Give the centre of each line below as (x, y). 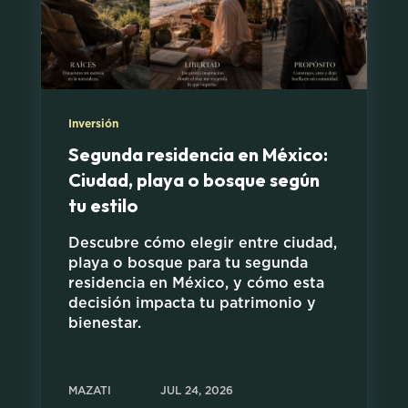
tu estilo (103, 206)
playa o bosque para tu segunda (188, 264)
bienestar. (105, 324)
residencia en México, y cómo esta (196, 284)
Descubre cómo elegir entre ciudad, (203, 244)
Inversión (93, 124)
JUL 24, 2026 (197, 390)
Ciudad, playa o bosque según (194, 180)
